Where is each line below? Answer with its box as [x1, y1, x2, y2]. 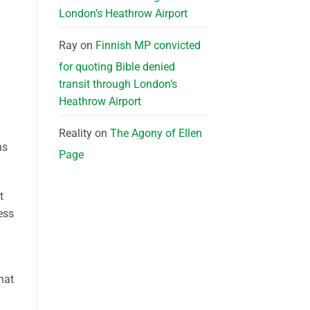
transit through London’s [58, 77, 177, 91]
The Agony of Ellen [109, 126, 202, 140]
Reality [58, 126, 92, 140]
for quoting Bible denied [58, 60, 175, 73]
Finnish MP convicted [95, 38, 201, 52]
